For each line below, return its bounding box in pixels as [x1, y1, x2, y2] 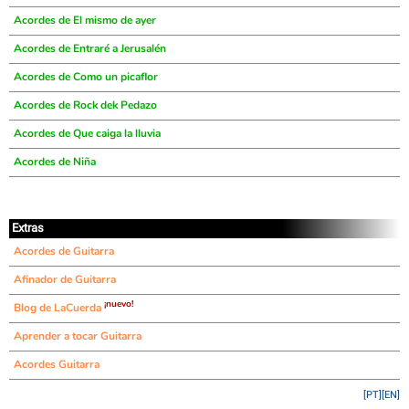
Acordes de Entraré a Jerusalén [14, 41, 166, 56]
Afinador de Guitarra [14, 272, 116, 287]
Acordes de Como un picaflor [14, 69, 158, 84]
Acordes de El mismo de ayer [14, 13, 156, 27]
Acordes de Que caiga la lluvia [14, 126, 161, 141]
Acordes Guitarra [14, 357, 100, 372]
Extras [12, 221, 44, 235]
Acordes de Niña [14, 154, 96, 169]
